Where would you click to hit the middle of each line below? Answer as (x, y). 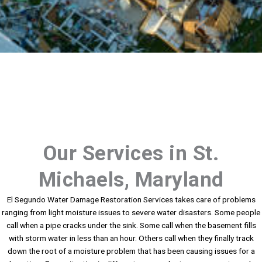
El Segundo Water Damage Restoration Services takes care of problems (131, 200)
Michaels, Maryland (131, 180)
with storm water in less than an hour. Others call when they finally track (131, 238)
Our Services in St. (131, 154)
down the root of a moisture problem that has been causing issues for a (131, 251)
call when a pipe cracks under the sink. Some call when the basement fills (131, 225)
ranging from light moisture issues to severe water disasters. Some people (131, 213)
